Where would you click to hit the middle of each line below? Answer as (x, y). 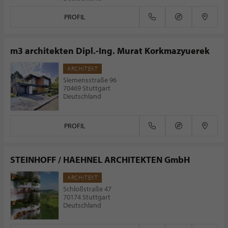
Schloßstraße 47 (87, 189)
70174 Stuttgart (87, 197)
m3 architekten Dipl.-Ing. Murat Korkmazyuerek (110, 51)
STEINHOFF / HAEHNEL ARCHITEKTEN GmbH (100, 160)
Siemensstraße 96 (90, 80)
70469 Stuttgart (87, 88)
